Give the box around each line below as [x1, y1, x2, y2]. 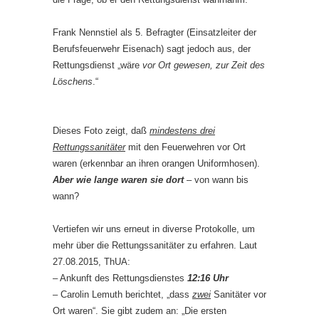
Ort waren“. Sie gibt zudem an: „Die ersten [53, 305, 226, 316]
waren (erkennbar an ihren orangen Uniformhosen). [53, 157, 260, 169]
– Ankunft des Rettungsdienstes [53, 272, 187, 283]
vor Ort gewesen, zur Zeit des [142, 59, 265, 70]
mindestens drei [150, 125, 215, 136]
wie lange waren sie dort [76, 174, 184, 185]
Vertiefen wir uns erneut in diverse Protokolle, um [53, 223, 255, 234]
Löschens [53, 75, 93, 87]
